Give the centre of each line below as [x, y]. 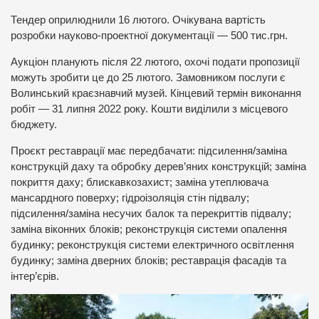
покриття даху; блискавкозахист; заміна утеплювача [140, 182]
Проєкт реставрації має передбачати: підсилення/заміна [149, 151]
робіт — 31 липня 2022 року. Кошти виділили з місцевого [149, 109]
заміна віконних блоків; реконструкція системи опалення [149, 229]
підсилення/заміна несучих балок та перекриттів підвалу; [151, 213]
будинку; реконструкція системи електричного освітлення [152, 245]
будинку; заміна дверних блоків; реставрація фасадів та [148, 260]
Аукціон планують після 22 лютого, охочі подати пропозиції [155, 62]
